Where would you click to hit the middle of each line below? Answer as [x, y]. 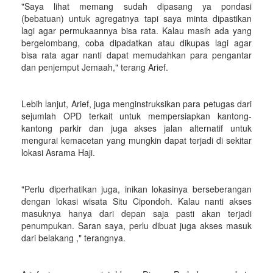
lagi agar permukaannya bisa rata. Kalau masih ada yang [136, 30]
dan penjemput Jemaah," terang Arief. [95, 67]
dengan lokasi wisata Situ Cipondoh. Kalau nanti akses [136, 201]
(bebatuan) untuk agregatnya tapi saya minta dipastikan [136, 18]
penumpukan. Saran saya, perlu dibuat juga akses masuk [136, 225]
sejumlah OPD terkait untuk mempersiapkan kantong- [136, 116]
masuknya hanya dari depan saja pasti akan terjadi [136, 213]
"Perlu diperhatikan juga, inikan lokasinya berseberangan [136, 189]
